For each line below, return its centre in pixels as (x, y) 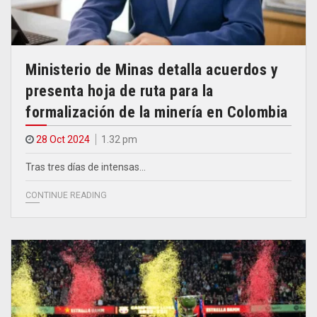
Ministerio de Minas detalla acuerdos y (152, 69)
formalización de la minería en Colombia (157, 112)
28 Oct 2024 (63, 139)
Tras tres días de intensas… (86, 167)
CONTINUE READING (66, 195)
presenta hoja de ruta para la (120, 91)
